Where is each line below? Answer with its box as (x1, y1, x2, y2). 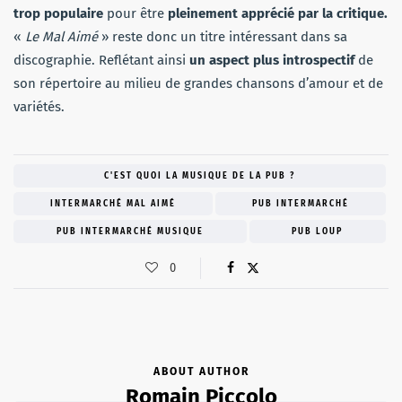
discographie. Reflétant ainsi (13, 51, 189, 68)
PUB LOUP (292, 225, 344, 237)
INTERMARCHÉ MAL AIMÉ (50, 197, 176, 209)
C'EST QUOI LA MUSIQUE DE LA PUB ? (104, 170, 295, 181)
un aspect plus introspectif (189, 51, 354, 68)
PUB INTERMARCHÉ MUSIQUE (56, 225, 204, 237)
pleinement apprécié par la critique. (168, 4, 388, 22)
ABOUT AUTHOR (153, 364, 249, 378)
